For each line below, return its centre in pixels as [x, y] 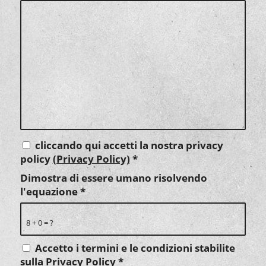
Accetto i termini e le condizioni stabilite [135, 248]
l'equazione [50, 192]
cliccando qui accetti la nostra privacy [129, 145]
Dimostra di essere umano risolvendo [113, 178]
